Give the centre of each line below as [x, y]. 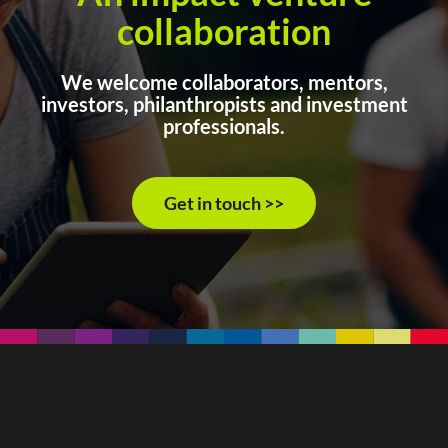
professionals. [224, 126]
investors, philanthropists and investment [224, 104]
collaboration [224, 31]
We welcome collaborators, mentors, [224, 82]
